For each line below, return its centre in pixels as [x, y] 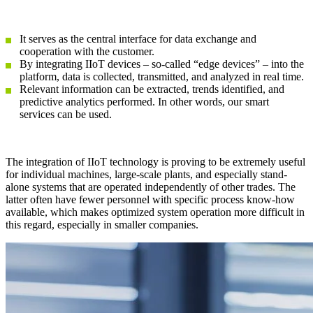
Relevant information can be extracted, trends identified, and [152, 89]
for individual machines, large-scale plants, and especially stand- [146, 174]
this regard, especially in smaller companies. [102, 224]
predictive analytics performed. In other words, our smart [144, 101]
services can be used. [66, 114]
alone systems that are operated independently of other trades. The [151, 187]
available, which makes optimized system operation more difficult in [155, 212]
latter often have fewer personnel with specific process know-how [150, 199]
